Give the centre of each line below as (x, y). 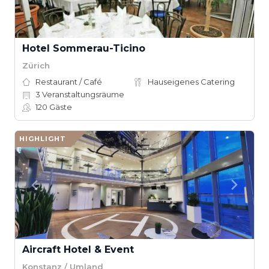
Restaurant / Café (69, 82)
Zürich (36, 65)
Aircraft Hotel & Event (78, 249)
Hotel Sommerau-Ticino (84, 48)
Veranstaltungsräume (82, 94)
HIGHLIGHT (43, 139)
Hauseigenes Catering (191, 82)
